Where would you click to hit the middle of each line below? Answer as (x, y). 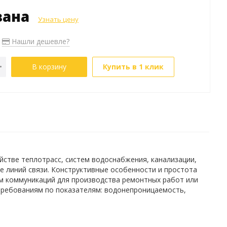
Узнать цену (58, 19)
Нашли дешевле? (39, 41)
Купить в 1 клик (133, 67)
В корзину (49, 67)
